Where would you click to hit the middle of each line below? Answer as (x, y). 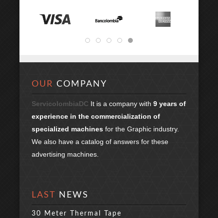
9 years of (170, 103)
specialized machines (67, 129)
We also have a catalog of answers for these (100, 141)
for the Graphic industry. (141, 129)
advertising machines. (65, 154)
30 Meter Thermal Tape (77, 213)
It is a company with (122, 103)
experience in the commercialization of (96, 116)
